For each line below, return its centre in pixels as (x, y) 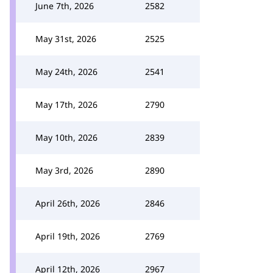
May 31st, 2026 (66, 39)
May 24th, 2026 (66, 72)
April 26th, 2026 (68, 203)
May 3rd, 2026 (64, 170)
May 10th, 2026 (66, 137)
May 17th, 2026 (66, 105)
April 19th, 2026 (68, 236)
